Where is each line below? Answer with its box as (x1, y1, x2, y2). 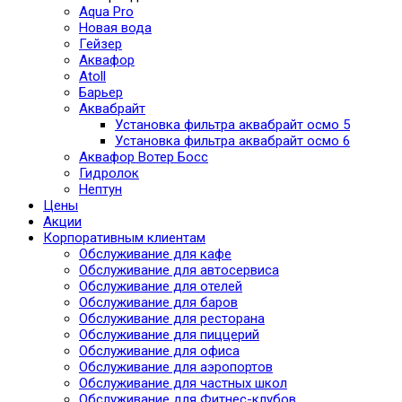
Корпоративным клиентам (43, 229, 205, 246)
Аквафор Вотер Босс (79, 148, 208, 165)
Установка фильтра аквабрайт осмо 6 (115, 132, 350, 149)
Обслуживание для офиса (79, 342, 240, 359)
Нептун (79, 180, 122, 197)
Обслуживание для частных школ (79, 374, 287, 391)
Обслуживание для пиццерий (79, 326, 259, 343)
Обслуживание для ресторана (79, 310, 265, 327)
